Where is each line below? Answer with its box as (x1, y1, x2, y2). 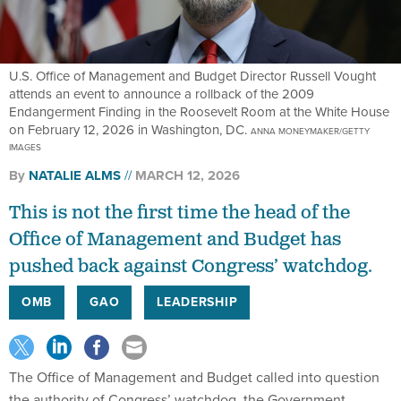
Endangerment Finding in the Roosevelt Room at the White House (9, 102, 389, 123)
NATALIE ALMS (29, 166, 121, 186)
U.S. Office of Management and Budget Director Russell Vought (9, 66, 376, 87)
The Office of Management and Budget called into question (9, 367, 380, 388)
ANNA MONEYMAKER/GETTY (251, 124, 370, 139)
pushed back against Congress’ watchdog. (9, 255, 372, 279)
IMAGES (9, 141, 41, 155)
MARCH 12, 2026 (135, 166, 240, 186)
